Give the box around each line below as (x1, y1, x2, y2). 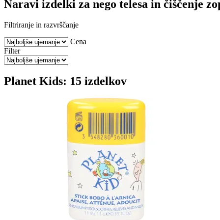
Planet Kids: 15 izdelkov (4, 74, 127, 87)
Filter (4, 46, 20, 55)
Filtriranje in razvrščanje (4, 20, 79, 29)
